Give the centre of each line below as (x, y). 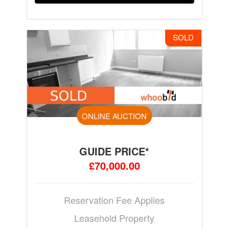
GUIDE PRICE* (114, 151)
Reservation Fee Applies (114, 200)
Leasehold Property (114, 217)
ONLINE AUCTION (114, 116)
